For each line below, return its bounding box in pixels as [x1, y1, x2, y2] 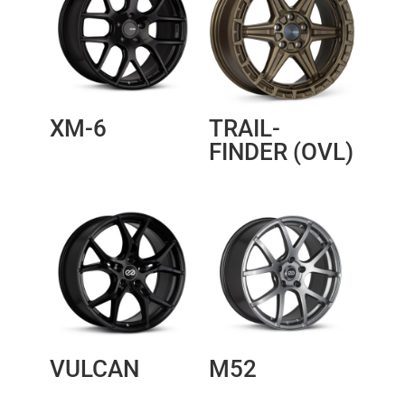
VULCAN [50, 355, 139, 383]
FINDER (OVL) [208, 138, 353, 166]
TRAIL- [208, 115, 280, 143]
